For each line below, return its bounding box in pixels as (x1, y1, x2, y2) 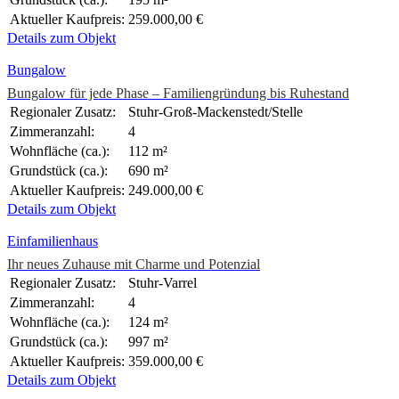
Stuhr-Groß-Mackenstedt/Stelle (128, 104, 303, 120)
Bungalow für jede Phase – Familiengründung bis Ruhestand (7, 85, 349, 102)
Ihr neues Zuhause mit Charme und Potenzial (7, 256, 260, 273)
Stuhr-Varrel (128, 275, 197, 291)
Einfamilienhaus (7, 233, 98, 249)
